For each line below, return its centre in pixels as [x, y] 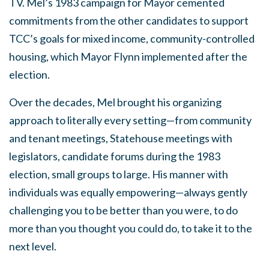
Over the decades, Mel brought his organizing [115, 102]
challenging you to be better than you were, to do [123, 210]
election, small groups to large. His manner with [119, 174]
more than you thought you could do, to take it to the [131, 228]
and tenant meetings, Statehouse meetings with [121, 138]
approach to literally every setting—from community [130, 120]
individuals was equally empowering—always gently [128, 192]
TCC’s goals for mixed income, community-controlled [132, 38]
